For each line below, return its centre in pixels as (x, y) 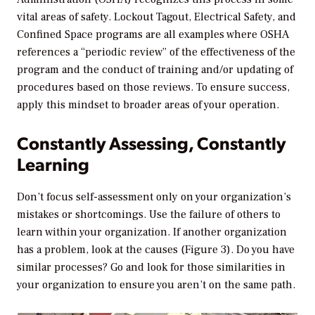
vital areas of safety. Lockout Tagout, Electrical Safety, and (156, 17)
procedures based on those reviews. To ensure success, (153, 88)
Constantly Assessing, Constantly (152, 143)
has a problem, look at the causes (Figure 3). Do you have (156, 250)
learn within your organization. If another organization (152, 232)
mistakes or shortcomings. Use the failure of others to (149, 215)
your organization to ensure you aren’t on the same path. (156, 285)
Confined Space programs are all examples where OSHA (153, 35)
